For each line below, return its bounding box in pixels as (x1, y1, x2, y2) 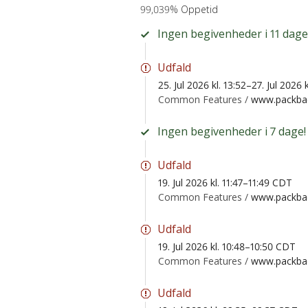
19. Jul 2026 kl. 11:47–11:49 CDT (158, 175, 292, 189)
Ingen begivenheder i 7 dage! (157, 123, 306, 139)
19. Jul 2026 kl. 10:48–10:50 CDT (158, 239, 296, 253)
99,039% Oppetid (140, 2, 218, 16)
